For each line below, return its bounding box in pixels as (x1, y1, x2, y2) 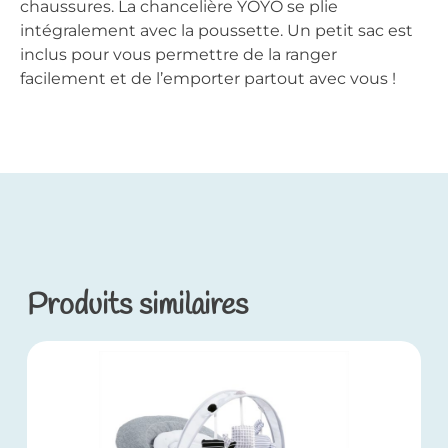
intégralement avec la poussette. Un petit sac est (20, 20, 413, 40)
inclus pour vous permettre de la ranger (20, 44, 337, 64)
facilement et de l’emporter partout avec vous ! (20, 68, 396, 88)
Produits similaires (26, 286, 248, 327)
